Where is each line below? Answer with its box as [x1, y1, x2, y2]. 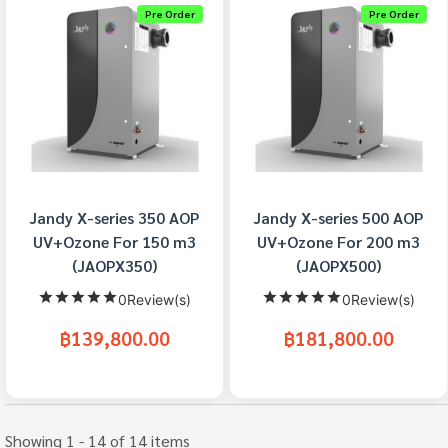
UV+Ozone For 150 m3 [33, 231, 196, 253]
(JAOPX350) [72, 255, 157, 277]
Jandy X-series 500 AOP [253, 207, 424, 229]
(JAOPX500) [296, 255, 381, 277]
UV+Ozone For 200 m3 [257, 231, 420, 253]
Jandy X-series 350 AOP [29, 207, 200, 229]
